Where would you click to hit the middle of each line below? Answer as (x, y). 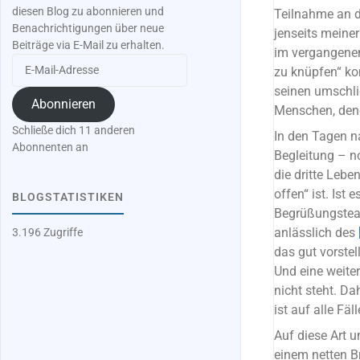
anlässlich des (316, 233)
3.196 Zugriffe (48, 233)
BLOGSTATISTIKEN (68, 197)
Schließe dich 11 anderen (74, 131)
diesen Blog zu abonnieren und (88, 12)
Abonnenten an (51, 148)
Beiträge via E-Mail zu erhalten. (89, 46)
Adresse (32, 96)
